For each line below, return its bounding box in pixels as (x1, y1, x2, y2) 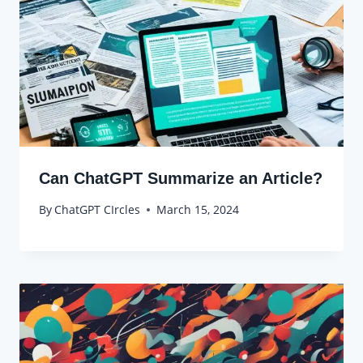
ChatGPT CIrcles (54, 202, 141, 218)
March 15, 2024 (156, 202, 240, 218)
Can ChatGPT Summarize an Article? (39, 169, 322, 187)
